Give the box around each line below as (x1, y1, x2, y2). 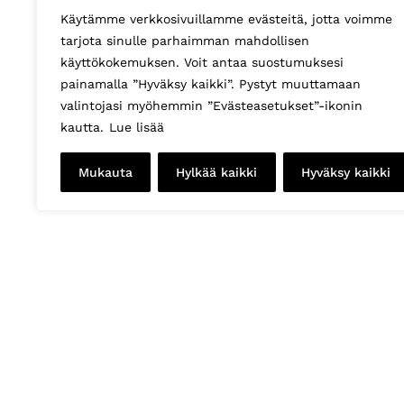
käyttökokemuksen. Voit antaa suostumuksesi (60, 55, 344, 69)
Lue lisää (109, 120, 164, 134)
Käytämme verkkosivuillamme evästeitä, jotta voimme (60, 12, 392, 26)
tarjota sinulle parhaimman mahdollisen (60, 33, 309, 48)
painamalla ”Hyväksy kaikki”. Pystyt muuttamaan (60, 77, 361, 91)
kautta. (60, 120, 104, 134)
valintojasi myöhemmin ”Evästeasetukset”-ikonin (60, 98, 363, 113)
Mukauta (78, 165, 133, 179)
